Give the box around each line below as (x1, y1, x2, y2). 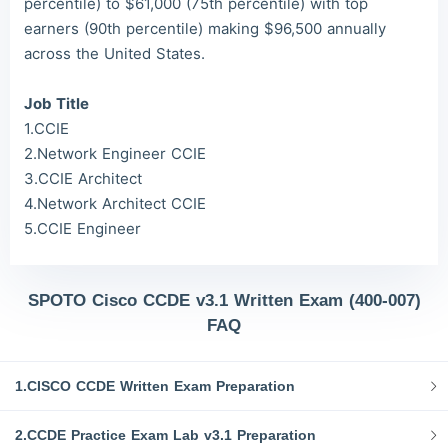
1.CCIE (24, 119, 69, 138)
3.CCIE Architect (24, 169, 142, 188)
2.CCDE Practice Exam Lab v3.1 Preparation (15, 427, 316, 443)
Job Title (24, 94, 89, 113)
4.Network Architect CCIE (24, 194, 206, 213)
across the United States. (24, 44, 205, 63)
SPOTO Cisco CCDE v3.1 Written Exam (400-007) (27, 291, 421, 310)
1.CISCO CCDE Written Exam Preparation (15, 378, 295, 394)
